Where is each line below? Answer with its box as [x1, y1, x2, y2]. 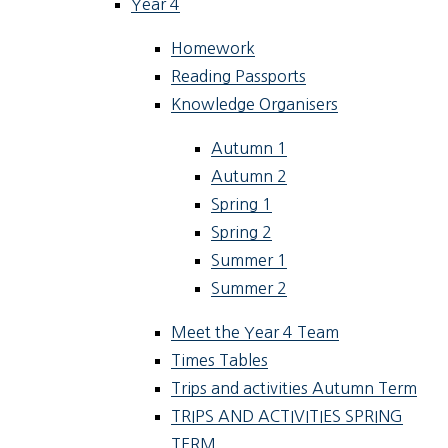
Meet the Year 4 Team [171, 324, 340, 341]
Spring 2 [211, 224, 273, 241]
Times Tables [171, 352, 269, 369]
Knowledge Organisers [171, 96, 339, 113]
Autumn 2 [211, 168, 288, 185]
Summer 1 [211, 252, 288, 269]
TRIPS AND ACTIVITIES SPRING [171, 408, 404, 425]
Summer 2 [211, 280, 288, 297]
